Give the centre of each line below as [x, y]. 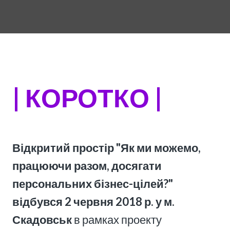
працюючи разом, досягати [87, 166]
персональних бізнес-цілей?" [93, 184]
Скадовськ [42, 219]
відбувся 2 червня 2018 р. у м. [93, 202]
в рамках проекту [118, 219]
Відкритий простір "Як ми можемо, [107, 148]
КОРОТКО [87, 98]
